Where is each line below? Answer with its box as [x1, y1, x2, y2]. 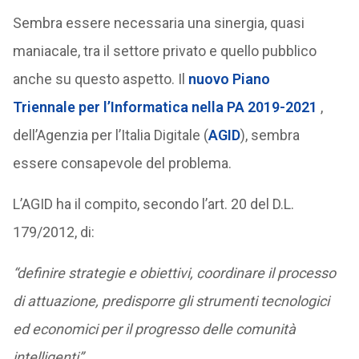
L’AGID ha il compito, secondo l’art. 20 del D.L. [12, 196, 294, 212]
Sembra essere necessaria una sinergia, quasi [12, 14, 305, 31]
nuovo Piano [184, 71, 270, 87]
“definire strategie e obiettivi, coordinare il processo [12, 264, 336, 281]
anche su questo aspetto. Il [12, 71, 185, 87]
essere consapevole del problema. [12, 155, 232, 171]
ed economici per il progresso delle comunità [12, 321, 296, 337]
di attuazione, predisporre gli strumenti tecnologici [12, 292, 329, 309]
